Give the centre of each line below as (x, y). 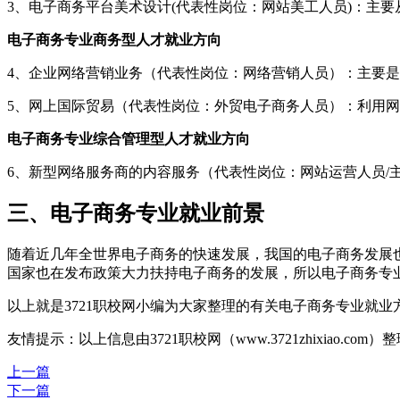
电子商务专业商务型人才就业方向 (114, 39)
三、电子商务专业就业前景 (136, 214)
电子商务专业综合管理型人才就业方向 (129, 138)
